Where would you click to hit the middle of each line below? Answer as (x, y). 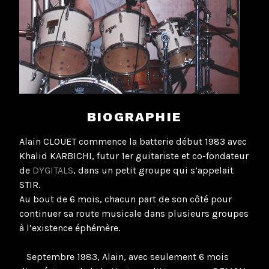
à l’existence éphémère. (70, 228)
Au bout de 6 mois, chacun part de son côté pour (125, 199)
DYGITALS (53, 171)
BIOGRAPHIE (134, 116)
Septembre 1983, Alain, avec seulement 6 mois (124, 257)
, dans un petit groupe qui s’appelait (153, 171)
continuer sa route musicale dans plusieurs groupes (134, 214)
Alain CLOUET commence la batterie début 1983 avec (133, 142)
